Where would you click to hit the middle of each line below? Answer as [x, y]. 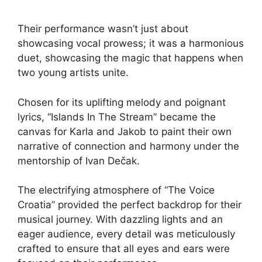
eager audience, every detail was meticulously [126, 234]
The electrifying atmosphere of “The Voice [116, 190]
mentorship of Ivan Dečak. [79, 161]
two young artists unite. [73, 73]
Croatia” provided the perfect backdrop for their [130, 205]
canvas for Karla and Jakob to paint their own [125, 131]
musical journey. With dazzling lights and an [120, 220]
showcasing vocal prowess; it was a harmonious [131, 44]
